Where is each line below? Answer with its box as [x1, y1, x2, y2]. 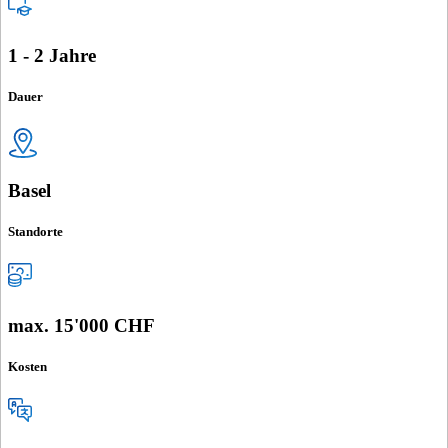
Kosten [8, 359, 47, 375]
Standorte [8, 224, 63, 240]
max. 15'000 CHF [8, 315, 155, 337]
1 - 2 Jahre [8, 45, 96, 67]
